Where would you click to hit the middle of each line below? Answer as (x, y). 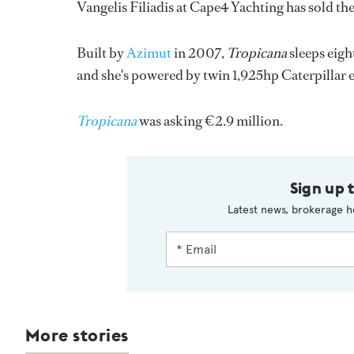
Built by (102, 53)
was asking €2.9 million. (210, 121)
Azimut (149, 53)
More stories (77, 335)
